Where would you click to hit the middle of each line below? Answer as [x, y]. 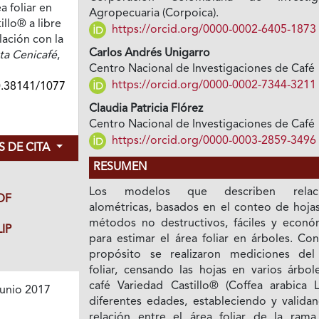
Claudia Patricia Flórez [146, 109]
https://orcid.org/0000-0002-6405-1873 [213, 30]
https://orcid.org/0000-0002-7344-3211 [213, 85]
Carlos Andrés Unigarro [150, 54]
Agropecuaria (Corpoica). [154, 14]
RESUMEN [120, 168]
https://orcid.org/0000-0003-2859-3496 [213, 141]
